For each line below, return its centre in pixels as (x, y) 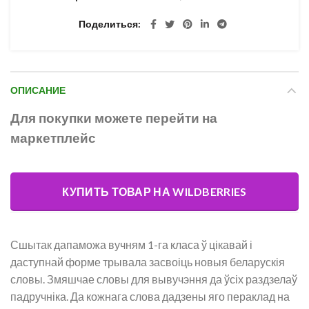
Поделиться (108, 24)
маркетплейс (53, 138)
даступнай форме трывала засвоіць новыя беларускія (148, 262)
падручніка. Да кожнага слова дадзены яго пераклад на (150, 296)
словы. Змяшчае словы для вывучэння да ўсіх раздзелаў (154, 279)
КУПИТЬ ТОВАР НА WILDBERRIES (154, 191)
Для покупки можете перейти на (114, 118)
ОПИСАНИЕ (38, 90)
